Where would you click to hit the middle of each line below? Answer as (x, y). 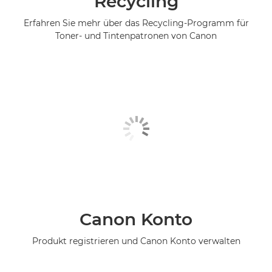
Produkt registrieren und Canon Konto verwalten (136, 241)
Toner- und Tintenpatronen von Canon (136, 36)
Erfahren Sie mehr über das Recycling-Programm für (136, 23)
